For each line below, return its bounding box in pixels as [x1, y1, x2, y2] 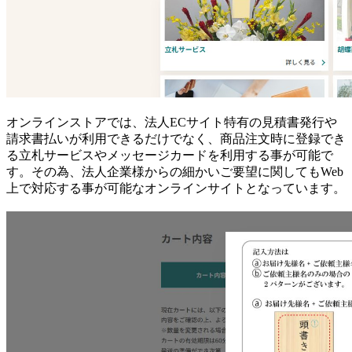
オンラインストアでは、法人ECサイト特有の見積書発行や [6, 115, 337, 129]
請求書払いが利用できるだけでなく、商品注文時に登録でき [6, 131, 346, 145]
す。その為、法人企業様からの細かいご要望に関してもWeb [6, 164, 343, 178]
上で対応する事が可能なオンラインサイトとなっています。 [6, 181, 346, 195]
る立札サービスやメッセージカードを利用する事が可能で [6, 148, 333, 162]
